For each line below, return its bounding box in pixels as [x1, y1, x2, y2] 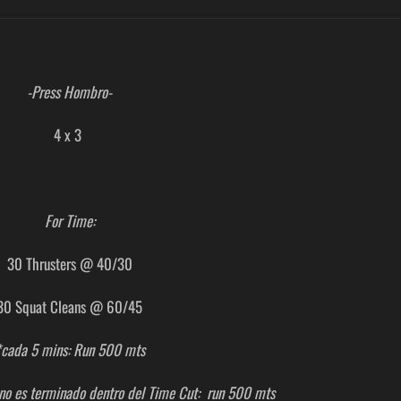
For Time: [44, 209, 95, 232]
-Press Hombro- [27, 81, 113, 103]
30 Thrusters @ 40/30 [6, 252, 132, 275]
